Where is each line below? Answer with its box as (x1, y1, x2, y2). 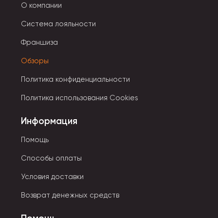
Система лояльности (21, 19, 96, 28)
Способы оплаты (21, 154, 82, 163)
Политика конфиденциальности (21, 75, 130, 84)
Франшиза (21, 38, 58, 47)
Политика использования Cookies (21, 93, 138, 102)
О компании (21, 1, 62, 10)
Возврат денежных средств (21, 191, 119, 200)
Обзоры (21, 56, 49, 65)
